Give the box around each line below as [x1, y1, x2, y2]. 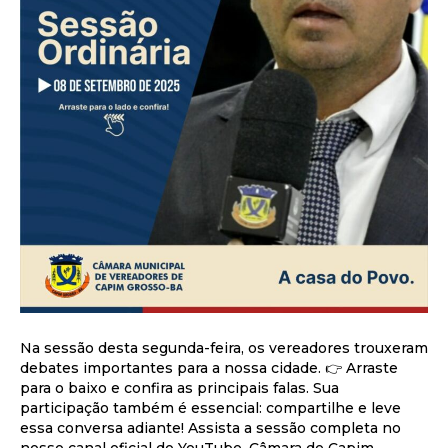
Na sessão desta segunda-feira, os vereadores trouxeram [20, 339, 428, 358]
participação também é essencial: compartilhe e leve [20, 399, 401, 418]
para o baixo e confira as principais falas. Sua [20, 379, 339, 398]
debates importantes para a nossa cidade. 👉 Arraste [20, 359, 398, 378]
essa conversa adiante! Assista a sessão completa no [20, 419, 401, 438]
